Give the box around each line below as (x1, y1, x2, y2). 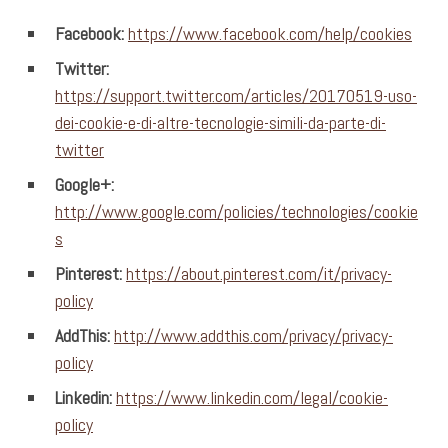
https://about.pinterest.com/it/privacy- (126, 261, 392, 285)
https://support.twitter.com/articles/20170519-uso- (55, 83, 417, 107)
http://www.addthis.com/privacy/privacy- (114, 323, 393, 347)
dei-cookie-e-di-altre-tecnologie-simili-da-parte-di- (55, 110, 386, 134)
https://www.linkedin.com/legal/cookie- (116, 385, 388, 409)
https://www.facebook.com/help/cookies (128, 21, 412, 45)
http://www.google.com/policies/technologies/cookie (55, 199, 418, 223)
